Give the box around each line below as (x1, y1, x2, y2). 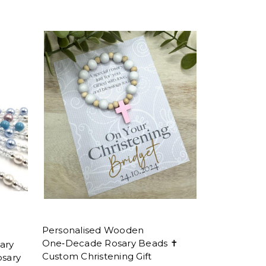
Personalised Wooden (42, 224, 144, 236)
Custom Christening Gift (42, 251, 152, 262)
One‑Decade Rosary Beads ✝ (42, 237, 178, 249)
